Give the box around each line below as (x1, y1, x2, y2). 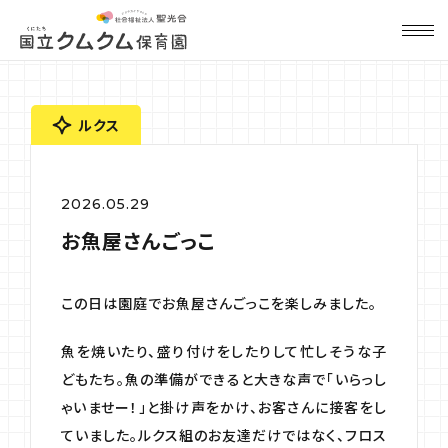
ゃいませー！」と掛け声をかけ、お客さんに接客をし (61, 397, 387, 417)
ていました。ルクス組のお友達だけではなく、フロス (61, 425, 387, 445)
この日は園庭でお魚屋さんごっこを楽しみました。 (61, 293, 377, 313)
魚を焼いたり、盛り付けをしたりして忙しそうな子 (61, 341, 387, 361)
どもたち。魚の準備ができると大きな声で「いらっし (61, 369, 387, 389)
